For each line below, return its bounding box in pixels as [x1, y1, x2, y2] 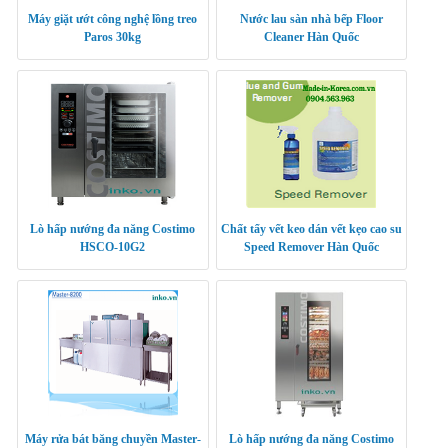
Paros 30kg [84, 30, 142, 45]
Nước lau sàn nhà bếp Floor [239, 12, 383, 27]
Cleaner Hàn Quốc [263, 30, 359, 45]
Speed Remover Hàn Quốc [243, 240, 379, 255]
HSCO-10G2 [80, 240, 146, 255]
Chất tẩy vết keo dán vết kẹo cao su [220, 222, 402, 237]
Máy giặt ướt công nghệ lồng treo [28, 12, 198, 27]
